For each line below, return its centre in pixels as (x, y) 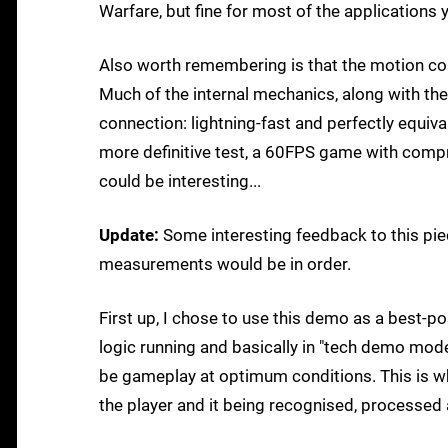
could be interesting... (180, 181)
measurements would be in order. (225, 264)
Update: (129, 235)
